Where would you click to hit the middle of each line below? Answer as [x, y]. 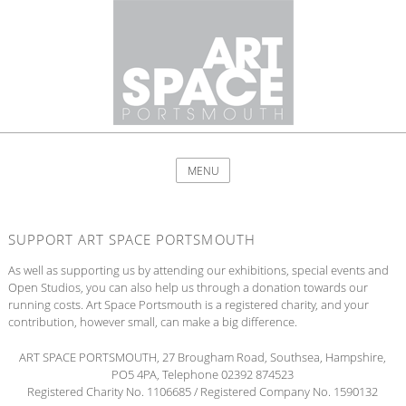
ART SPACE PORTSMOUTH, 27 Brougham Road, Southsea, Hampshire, [203, 357]
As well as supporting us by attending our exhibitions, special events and [198, 271]
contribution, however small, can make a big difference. [152, 322]
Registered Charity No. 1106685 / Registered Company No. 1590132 [203, 391]
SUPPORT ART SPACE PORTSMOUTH [131, 239]
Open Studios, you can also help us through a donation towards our [188, 288]
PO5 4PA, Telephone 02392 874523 [203, 374]
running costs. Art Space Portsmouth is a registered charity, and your [188, 305]
